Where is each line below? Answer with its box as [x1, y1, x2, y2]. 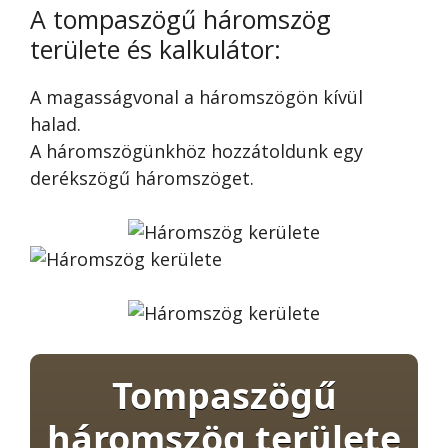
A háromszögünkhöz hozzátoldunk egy [30, 138, 363, 163]
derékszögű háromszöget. [30, 165, 254, 190]
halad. [30, 111, 81, 136]
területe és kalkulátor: [30, 31, 281, 66]
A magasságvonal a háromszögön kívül [30, 84, 363, 109]
